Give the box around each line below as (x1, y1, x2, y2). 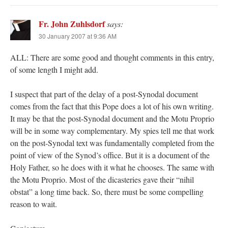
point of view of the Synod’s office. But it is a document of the (10, 150, 210, 161)
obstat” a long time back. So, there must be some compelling (10, 186, 204, 197)
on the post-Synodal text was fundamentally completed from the (10, 137, 214, 149)
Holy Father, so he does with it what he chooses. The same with (10, 162, 214, 173)
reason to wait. (10, 198, 57, 210)
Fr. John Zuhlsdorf (39, 18, 105, 30)
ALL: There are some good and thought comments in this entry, (10, 52, 214, 63)
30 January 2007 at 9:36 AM (39, 32, 117, 41)
